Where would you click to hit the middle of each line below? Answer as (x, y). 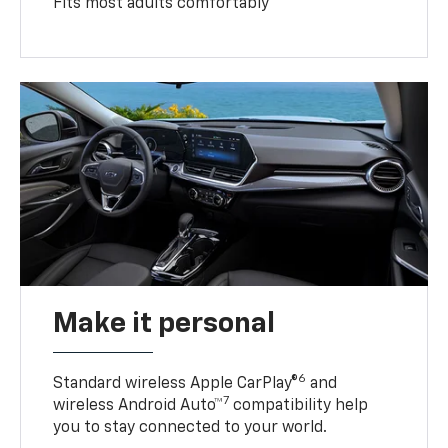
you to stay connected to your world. (190, 427)
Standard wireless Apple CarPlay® (176, 383)
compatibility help (299, 405)
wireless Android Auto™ (138, 405)
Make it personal (164, 323)
